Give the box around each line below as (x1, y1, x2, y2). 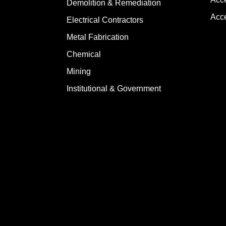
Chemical (67, 49, 101, 59)
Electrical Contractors (67, 15, 143, 24)
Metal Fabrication (67, 32, 129, 41)
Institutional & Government (67, 84, 161, 93)
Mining (67, 67, 91, 76)
